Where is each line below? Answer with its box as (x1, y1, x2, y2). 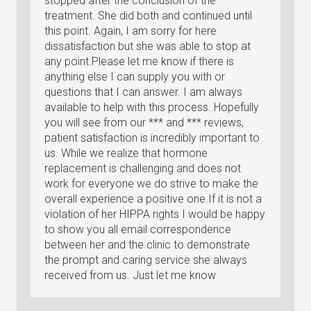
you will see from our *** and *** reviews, (44, 116, 244, 129)
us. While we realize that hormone (44, 146, 208, 160)
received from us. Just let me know (44, 269, 216, 282)
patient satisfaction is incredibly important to (44, 131, 260, 144)
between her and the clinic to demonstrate (44, 238, 250, 251)
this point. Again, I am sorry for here (44, 24, 217, 37)
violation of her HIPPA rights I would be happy (44, 208, 265, 221)
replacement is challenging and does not (44, 162, 241, 175)
